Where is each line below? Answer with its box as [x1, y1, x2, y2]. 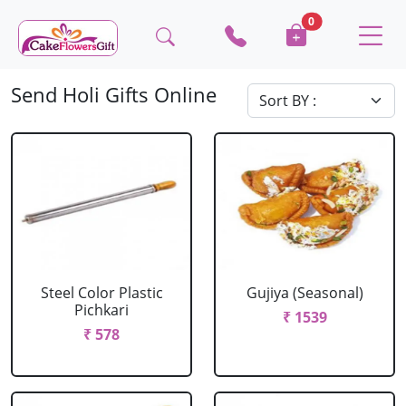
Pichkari [74, 300, 129, 320]
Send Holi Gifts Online [11, 82, 217, 108]
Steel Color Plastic [40, 283, 163, 303]
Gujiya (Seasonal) [246, 283, 363, 303]
